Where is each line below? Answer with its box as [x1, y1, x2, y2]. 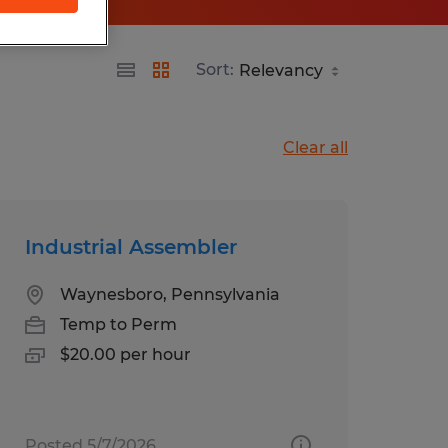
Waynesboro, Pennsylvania [59, 284, 280, 304]
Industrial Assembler [24, 234, 237, 259]
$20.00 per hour [59, 344, 191, 364]
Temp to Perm [59, 314, 177, 334]
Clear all [283, 137, 348, 157]
